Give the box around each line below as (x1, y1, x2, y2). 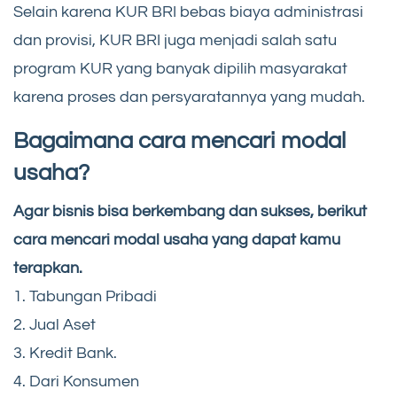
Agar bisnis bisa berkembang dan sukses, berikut (13, 202, 367, 220)
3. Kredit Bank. (13, 344, 117, 362)
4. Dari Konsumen (13, 372, 139, 390)
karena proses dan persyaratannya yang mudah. (13, 88, 365, 105)
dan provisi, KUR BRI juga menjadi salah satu (13, 31, 337, 49)
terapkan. (13, 259, 82, 276)
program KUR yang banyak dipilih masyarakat (13, 59, 347, 77)
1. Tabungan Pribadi (13, 287, 157, 305)
